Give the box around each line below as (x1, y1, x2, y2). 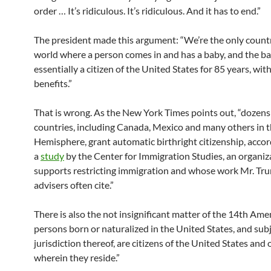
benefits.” (34, 77, 72, 89)
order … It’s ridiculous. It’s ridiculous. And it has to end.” (34, 5, 261, 16)
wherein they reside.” (34, 252, 120, 263)
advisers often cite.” (34, 179, 114, 191)
